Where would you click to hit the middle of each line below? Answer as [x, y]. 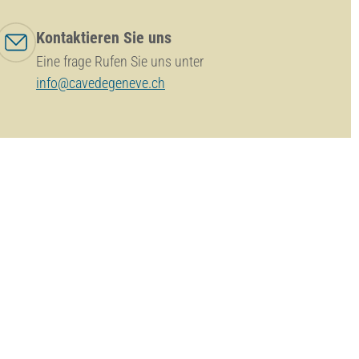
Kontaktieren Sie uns [103, 37]
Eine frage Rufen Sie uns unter [119, 61]
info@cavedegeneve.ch [100, 83]
